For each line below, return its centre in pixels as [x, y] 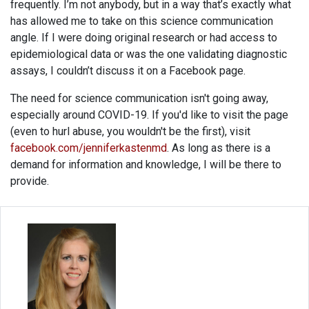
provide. [30, 181]
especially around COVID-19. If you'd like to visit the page [149, 114]
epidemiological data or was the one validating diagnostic [149, 54]
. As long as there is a [219, 148]
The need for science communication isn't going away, [139, 98]
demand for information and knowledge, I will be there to [146, 164]
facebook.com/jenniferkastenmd [89, 148]
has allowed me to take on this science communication [142, 21]
